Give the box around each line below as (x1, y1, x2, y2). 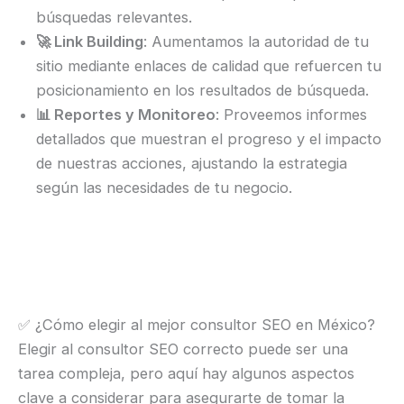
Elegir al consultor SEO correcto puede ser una (18, 339, 348, 358)
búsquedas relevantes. (36, 8, 192, 27)
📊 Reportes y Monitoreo (36, 106, 216, 124)
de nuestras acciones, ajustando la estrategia (36, 154, 347, 173)
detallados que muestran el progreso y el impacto (36, 130, 381, 149)
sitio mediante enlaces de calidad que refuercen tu (36, 57, 381, 76)
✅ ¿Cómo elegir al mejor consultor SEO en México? (18, 315, 375, 334)
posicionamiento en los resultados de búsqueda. (36, 81, 369, 100)
